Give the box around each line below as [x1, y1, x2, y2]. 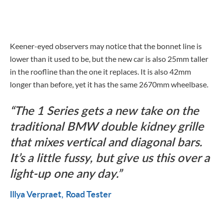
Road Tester [66, 187, 111, 200]
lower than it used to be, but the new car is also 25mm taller [10, 54, 208, 63]
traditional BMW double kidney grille [10, 117, 204, 134]
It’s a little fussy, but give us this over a [10, 149, 210, 165]
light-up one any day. [10, 165, 117, 181]
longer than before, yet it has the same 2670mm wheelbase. [10, 79, 208, 89]
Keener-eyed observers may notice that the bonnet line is [10, 41, 202, 51]
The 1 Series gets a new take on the [14, 102, 199, 118]
